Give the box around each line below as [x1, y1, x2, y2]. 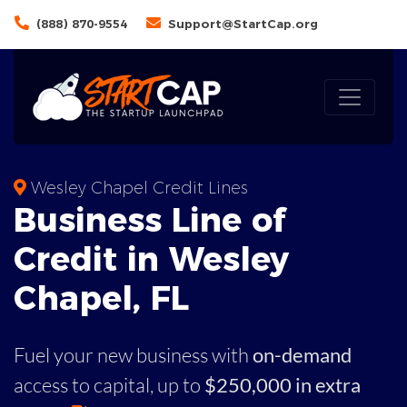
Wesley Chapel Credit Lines [26, 178, 248, 198]
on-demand [253, 342, 352, 367]
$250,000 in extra [204, 372, 361, 397]
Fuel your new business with [14, 342, 253, 367]
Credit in [14, 239, 169, 279]
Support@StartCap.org [168, 16, 318, 31]
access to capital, [14, 372, 154, 397]
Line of [162, 200, 285, 240]
